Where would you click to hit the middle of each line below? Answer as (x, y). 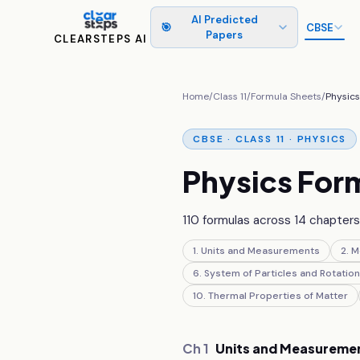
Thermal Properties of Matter (278, 296)
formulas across (247, 220)
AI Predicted (224, 20)
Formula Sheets (286, 96)
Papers (225, 35)
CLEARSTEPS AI (101, 39)
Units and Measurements (261, 251)
